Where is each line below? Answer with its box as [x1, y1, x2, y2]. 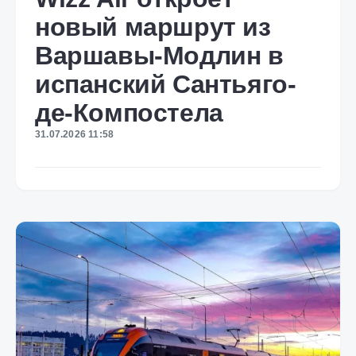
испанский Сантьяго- [35, 70, 296, 99]
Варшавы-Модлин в [35, 41, 284, 70]
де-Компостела [35, 99, 223, 127]
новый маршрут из [35, 13, 271, 41]
